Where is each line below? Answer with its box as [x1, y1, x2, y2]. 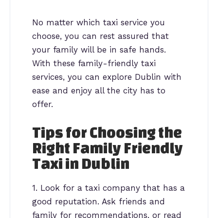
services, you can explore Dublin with [32, 72, 182, 82]
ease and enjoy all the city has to [32, 86, 165, 96]
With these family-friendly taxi [32, 58, 156, 69]
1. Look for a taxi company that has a [32, 182, 185, 193]
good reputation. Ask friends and [32, 196, 165, 206]
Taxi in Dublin [32, 155, 129, 172]
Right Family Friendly [32, 139, 183, 156]
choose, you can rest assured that [32, 31, 169, 41]
